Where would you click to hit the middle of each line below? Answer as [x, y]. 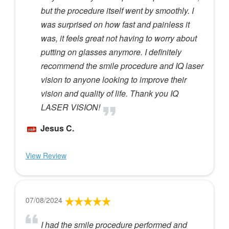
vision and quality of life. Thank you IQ [110, 93]
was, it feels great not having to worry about [119, 38]
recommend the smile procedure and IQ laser [122, 65]
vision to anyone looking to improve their [114, 79]
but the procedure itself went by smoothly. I [117, 10]
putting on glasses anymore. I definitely [111, 52]
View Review [46, 155]
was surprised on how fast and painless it [115, 24]
